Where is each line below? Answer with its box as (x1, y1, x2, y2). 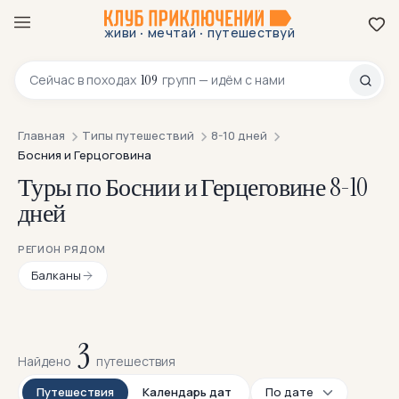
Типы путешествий (82, 127, 194, 144)
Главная (18, 127, 65, 144)
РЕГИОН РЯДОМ (18, 242, 106, 256)
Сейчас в (29, 71, 86, 89)
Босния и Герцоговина (18, 147, 151, 164)
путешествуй (203, 24, 296, 42)
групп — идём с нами (159, 71, 285, 89)
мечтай (143, 24, 200, 42)
